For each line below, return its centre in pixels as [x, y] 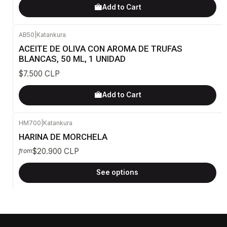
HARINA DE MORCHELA [63, 137]
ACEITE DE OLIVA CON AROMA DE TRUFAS [101, 49]
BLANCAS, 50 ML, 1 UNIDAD [72, 59]
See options [118, 173]
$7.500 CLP [39, 73]
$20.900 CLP [56, 151]
